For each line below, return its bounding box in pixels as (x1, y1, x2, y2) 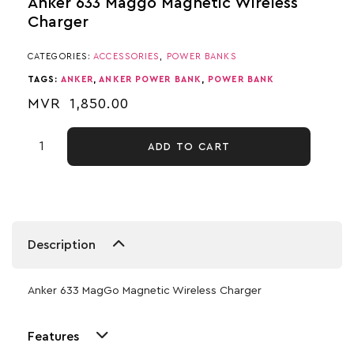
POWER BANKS (166, 51, 237, 61)
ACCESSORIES (93, 51, 160, 61)
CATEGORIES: (28, 51, 94, 61)
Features (28, 330, 79, 343)
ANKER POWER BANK (99, 75, 201, 84)
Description (28, 238, 96, 251)
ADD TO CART (147, 141, 231, 152)
